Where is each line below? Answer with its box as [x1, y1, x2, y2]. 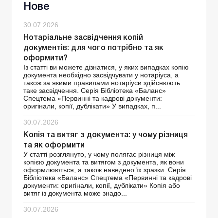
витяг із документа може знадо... [23, 189, 127, 198]
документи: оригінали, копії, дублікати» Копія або [23, 182, 180, 190]
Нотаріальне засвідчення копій [23, 35, 143, 42]
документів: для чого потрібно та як [23, 45, 163, 52]
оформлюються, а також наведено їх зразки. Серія [23, 166, 186, 174]
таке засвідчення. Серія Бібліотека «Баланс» [23, 87, 166, 95]
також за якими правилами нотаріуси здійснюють [23, 79, 180, 87]
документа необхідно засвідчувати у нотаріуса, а [23, 71, 179, 79]
